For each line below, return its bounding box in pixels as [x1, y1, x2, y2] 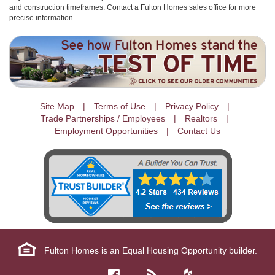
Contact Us [177, 126, 220, 136]
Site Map [39, 101, 74, 112]
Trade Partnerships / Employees [41, 114, 165, 124]
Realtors [185, 114, 217, 124]
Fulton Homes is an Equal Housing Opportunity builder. [44, 246, 257, 256]
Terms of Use [93, 101, 145, 112]
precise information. [9, 14, 75, 22]
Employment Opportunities [55, 126, 158, 136]
